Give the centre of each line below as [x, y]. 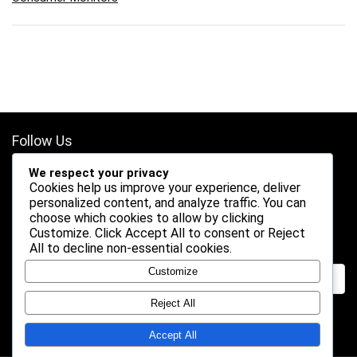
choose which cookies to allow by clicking [147, 218]
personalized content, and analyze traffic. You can [168, 202]
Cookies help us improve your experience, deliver [165, 187]
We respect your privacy [99, 173]
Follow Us [42, 141]
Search [35, 235]
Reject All [173, 303]
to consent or [226, 233]
